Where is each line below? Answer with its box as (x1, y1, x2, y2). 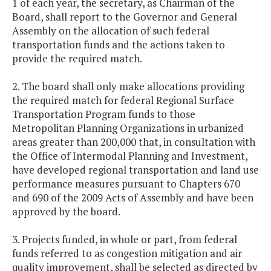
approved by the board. (12, 204, 120, 219)
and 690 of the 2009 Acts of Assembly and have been (12, 191, 253, 205)
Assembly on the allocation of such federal (12, 24, 209, 38)
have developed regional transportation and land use (12, 163, 259, 177)
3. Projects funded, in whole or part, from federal (12, 232, 237, 247)
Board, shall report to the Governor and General (12, 10, 237, 24)
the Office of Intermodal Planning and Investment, (12, 149, 247, 163)
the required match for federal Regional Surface (12, 93, 234, 108)
